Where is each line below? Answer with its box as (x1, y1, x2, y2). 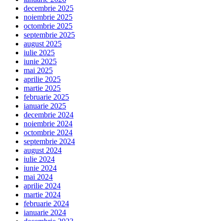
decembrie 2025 (24, 3, 74, 12)
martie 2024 (24, 190, 61, 199)
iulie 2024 (24, 154, 55, 163)
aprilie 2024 (24, 181, 61, 190)
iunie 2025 (24, 57, 57, 66)
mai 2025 (24, 66, 53, 74)
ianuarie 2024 (24, 208, 66, 217)
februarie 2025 (24, 92, 69, 101)
